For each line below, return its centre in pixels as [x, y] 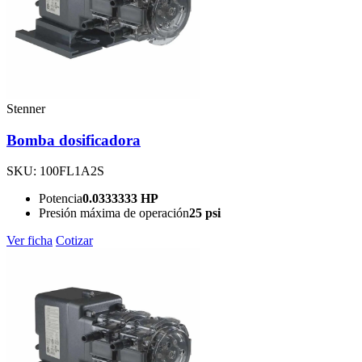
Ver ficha [29, 241]
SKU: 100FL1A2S [55, 171]
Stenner [26, 109]
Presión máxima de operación [114, 213]
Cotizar [74, 241]
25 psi [205, 213]
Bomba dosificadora [74, 140]
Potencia [61, 199]
